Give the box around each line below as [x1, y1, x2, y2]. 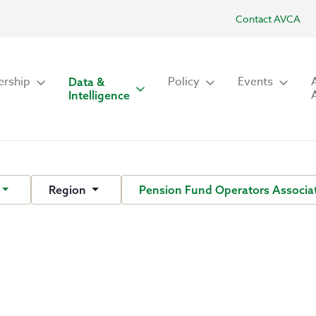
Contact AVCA [236, 12, 300, 25]
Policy [168, 73, 200, 90]
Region [49, 183, 90, 197]
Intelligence [68, 88, 130, 102]
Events [238, 73, 273, 90]
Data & [68, 75, 104, 89]
